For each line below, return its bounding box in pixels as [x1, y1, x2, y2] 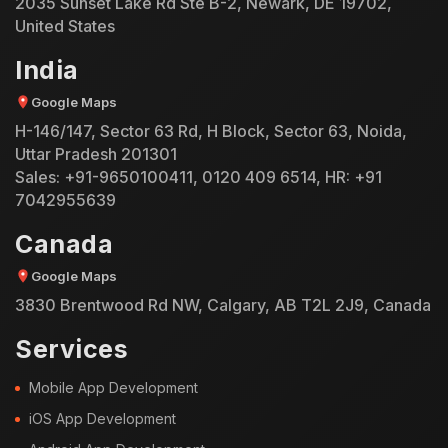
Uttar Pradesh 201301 [15, 143, 177, 164]
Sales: [15, 166, 64, 187]
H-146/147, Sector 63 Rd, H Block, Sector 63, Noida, [15, 120, 407, 141]
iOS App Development [29, 409, 176, 427]
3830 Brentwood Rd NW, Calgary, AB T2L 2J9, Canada [15, 294, 431, 315]
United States [15, 15, 115, 36]
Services [15, 333, 128, 364]
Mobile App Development [29, 378, 198, 396]
